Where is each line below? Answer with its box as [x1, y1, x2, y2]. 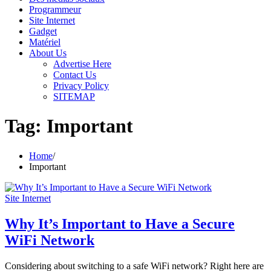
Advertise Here [53, 59, 111, 69]
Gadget [29, 26, 57, 36]
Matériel [29, 37, 60, 47]
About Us [29, 48, 67, 58]
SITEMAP [53, 91, 95, 102]
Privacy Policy [53, 80, 109, 91]
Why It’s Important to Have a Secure [5, 215, 235, 232]
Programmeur [29, 4, 81, 15]
